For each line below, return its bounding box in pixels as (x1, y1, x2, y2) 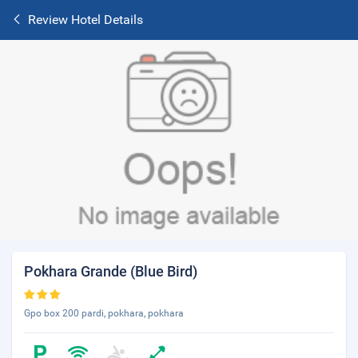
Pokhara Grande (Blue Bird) (24, 263, 197, 280)
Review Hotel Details (28, 12, 143, 27)
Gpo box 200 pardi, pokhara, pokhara (24, 308, 184, 319)
